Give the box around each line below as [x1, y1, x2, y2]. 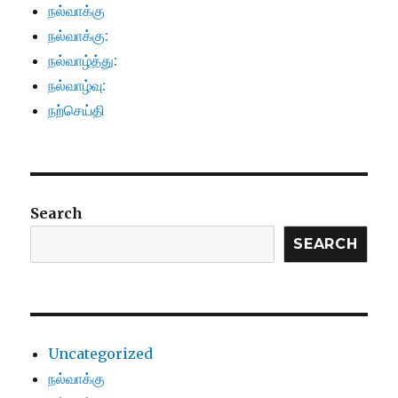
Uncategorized [48, 345, 154, 363]
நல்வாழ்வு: [48, 76, 107, 95]
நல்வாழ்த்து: [48, 52, 118, 70]
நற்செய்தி [48, 101, 106, 120]
